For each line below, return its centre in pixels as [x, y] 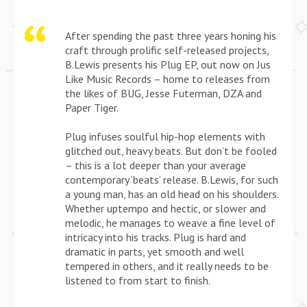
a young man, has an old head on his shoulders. [172, 194]
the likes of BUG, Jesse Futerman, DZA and [164, 93]
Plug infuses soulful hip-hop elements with [165, 136]
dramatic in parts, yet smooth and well [155, 251]
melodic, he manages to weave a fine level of [171, 222]
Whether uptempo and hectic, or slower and [166, 208]
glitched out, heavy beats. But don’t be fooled [171, 150]
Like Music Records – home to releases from [168, 78]
